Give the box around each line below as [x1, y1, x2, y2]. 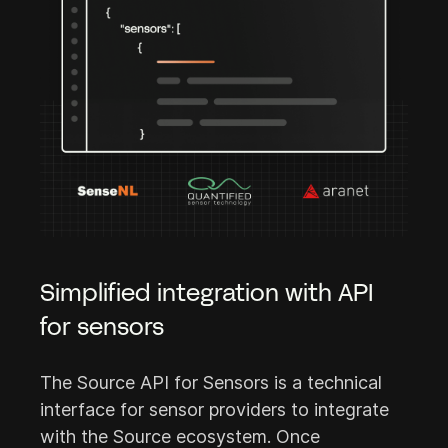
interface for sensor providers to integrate [40, 399, 389, 420]
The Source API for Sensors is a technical [40, 372, 382, 393]
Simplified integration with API [40, 279, 374, 309]
